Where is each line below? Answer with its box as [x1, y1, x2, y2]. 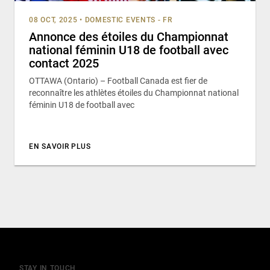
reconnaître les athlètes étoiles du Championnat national [29, 87, 239, 98]
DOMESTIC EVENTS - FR [84, 15, 172, 24]
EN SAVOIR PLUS [29, 142, 91, 151]
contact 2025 [29, 55, 102, 71]
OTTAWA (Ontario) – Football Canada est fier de [29, 75, 207, 86]
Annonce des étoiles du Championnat [29, 29, 228, 44]
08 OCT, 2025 [29, 15, 78, 24]
